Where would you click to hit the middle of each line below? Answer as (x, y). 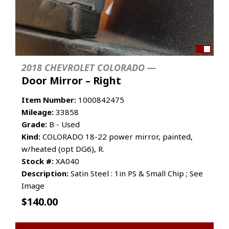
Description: (45, 173)
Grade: (34, 124)
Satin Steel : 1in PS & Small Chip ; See (136, 173)
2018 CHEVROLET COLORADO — (89, 67)
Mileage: (38, 112)
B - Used (63, 124)
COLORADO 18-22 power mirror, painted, (117, 136)
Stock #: (38, 161)
